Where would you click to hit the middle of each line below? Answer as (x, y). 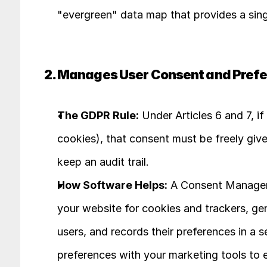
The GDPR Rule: (98, 115)
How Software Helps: (112, 185)
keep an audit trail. (103, 162)
